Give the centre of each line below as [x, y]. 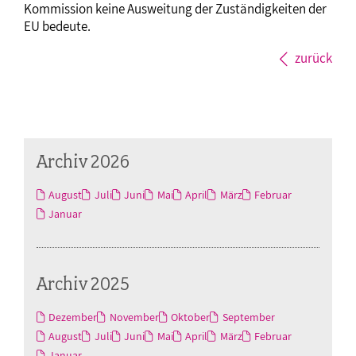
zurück [313, 58]
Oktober [191, 317]
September [248, 317]
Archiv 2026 [83, 161]
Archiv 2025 [83, 283]
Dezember [73, 317]
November [134, 317]
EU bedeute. [57, 26]
